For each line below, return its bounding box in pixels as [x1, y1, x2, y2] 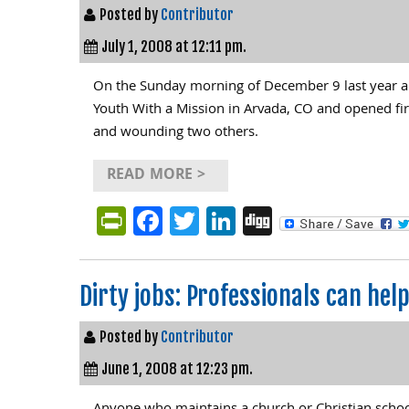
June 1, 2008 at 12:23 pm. [101, 360, 253, 378]
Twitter [199, 197, 288, 244]
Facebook [163, 197, 284, 244]
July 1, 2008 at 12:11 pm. [101, 37, 246, 56]
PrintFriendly [126, 197, 288, 244]
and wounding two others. [93, 121, 258, 145]
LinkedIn [236, 197, 342, 244]
